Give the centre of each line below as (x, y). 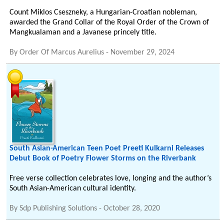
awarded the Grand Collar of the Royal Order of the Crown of (109, 22)
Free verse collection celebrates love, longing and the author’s (111, 178)
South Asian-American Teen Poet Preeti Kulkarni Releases (107, 148)
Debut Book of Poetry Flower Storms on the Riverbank (103, 158)
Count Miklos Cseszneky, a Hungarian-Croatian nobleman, (103, 12)
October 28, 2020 (132, 208)
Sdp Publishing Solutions (58, 208)
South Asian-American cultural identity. (73, 188)
